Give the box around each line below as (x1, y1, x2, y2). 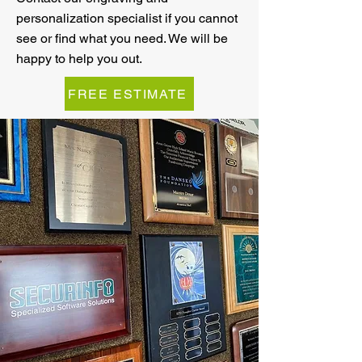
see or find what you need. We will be (16, 31, 228, 46)
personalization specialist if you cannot (16, 11, 238, 26)
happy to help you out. (16, 51, 142, 66)
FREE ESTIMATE (68, 86, 187, 102)
